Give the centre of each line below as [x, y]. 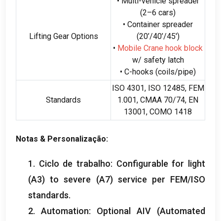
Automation [65, 211]
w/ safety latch [158, 60]
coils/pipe [176, 72]
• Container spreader [158, 24]
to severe [71, 179]
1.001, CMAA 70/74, [153, 100]
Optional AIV [124, 211]
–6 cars [160, 12]
